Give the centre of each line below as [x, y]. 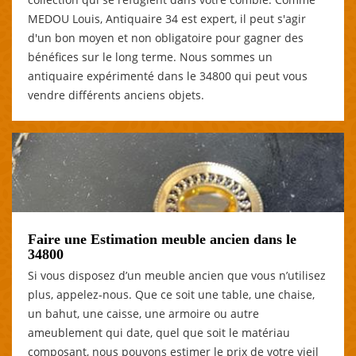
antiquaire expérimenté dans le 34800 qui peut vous [168, 75]
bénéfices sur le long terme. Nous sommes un [150, 56]
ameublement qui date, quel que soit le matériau [159, 332]
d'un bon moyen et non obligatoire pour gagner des [166, 37]
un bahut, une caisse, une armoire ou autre [143, 313]
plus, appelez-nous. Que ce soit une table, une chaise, [171, 294]
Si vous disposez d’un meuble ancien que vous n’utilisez [177, 275]
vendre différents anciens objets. [116, 95]
